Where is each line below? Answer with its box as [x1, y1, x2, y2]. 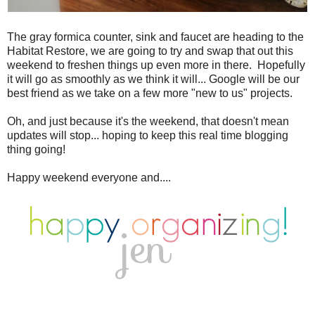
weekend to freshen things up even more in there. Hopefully [7, 58, 305, 71]
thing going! [7, 143, 65, 155]
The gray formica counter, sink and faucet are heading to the [7, 30, 304, 43]
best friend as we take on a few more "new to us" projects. [7, 86, 292, 99]
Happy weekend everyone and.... [7, 171, 171, 184]
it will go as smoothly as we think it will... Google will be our [7, 72, 300, 85]
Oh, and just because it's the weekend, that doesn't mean [7, 115, 289, 127]
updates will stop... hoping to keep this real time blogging [7, 129, 288, 141]
